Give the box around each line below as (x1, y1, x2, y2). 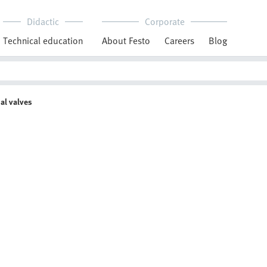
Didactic (27, 14, 59, 29)
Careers (164, 33, 194, 48)
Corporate (144, 14, 185, 29)
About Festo (102, 33, 150, 48)
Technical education (3, 33, 83, 48)
